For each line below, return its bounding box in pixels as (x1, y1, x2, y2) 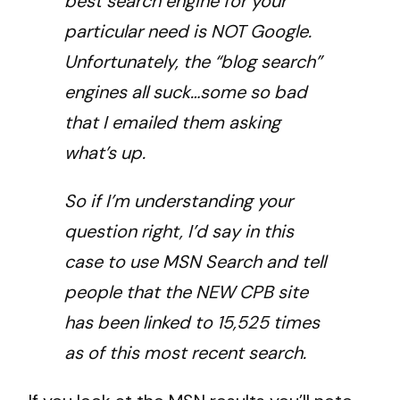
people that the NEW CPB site (64, 279, 308, 304)
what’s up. (64, 140, 146, 164)
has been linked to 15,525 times (64, 310, 320, 334)
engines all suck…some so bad (64, 79, 307, 104)
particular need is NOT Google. (64, 19, 312, 43)
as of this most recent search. (64, 340, 306, 364)
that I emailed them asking (64, 110, 280, 134)
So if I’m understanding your (64, 188, 293, 212)
